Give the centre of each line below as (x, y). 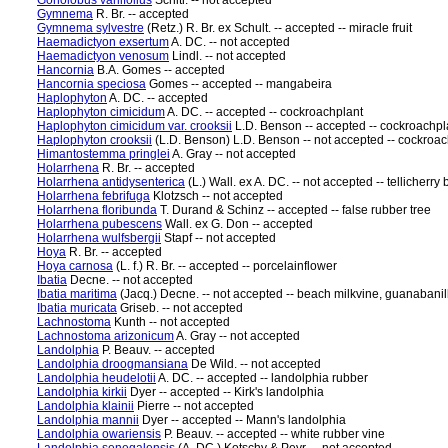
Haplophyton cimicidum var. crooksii (134, 126)
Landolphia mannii (88, 420)
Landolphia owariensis (99, 434)
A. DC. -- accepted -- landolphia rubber (262, 378)
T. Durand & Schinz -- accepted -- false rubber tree (294, 210)
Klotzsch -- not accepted (216, 196)
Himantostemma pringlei (103, 154)
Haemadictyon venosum (103, 56)
